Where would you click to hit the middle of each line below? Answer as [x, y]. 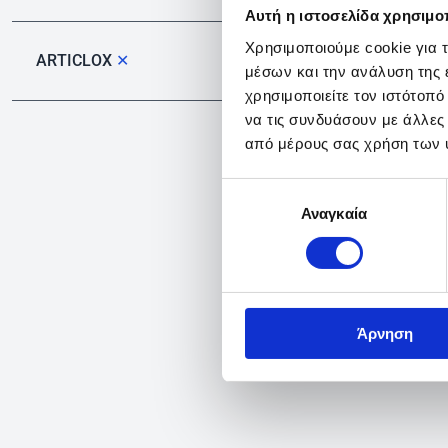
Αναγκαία [334, 213]
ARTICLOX [76, 60]
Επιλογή [249, 190]
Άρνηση [384, 333]
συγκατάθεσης [270, 214]
